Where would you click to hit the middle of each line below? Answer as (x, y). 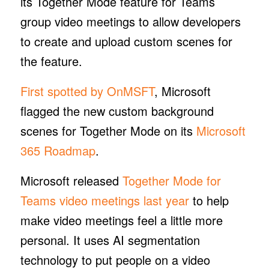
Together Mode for (171, 180)
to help (209, 200)
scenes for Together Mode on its (108, 130)
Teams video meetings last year (104, 200)
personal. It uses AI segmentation (110, 240)
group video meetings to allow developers (130, 21)
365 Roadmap (58, 150)
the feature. (53, 61)
